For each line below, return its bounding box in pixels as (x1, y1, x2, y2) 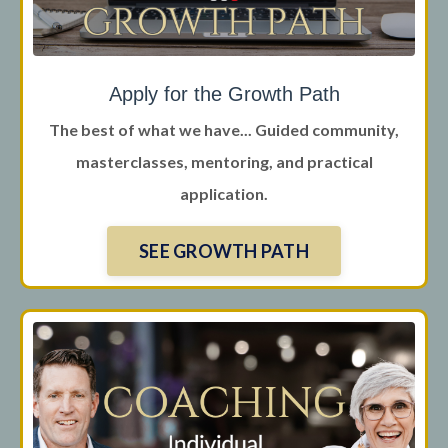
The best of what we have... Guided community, (49, 120, 399, 140)
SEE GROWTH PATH (139, 239, 309, 262)
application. (180, 184, 268, 204)
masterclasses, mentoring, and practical (75, 152, 373, 172)
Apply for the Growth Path (108, 83, 340, 106)
